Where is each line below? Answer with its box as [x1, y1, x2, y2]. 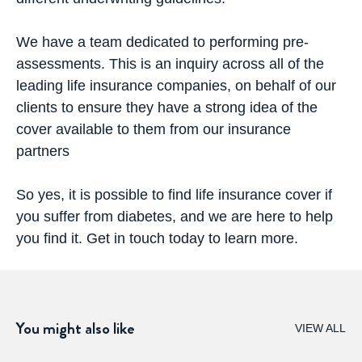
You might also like [16, 316, 135, 340]
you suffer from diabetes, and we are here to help [16, 208, 333, 225]
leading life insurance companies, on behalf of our [16, 77, 336, 94]
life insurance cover [196, 186, 321, 203]
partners [16, 142, 69, 159]
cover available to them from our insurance [16, 120, 291, 137]
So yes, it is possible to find [16, 186, 196, 203]
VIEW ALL [295, 322, 346, 335]
